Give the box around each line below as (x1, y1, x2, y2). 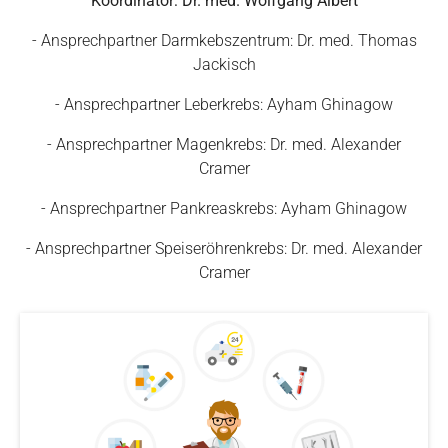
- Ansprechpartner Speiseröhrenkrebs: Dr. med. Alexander (26, 239, 422, 259)
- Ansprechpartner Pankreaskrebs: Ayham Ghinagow (41, 199, 407, 219)
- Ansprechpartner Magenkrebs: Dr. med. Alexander (47, 135, 401, 155)
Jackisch (192, 55, 256, 75)
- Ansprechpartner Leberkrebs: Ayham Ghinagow (55, 95, 393, 115)
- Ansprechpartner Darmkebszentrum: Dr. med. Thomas (31, 31, 417, 51)
